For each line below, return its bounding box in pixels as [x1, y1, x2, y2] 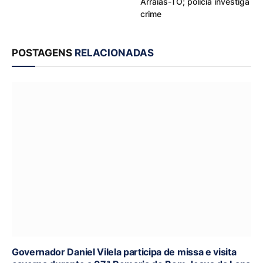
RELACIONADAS [75, 46, 154, 59]
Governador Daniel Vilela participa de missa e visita [12, 245, 237, 258]
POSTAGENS [12, 46, 75, 59]
